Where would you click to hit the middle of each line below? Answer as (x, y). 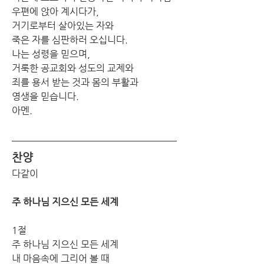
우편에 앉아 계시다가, (55, 11)
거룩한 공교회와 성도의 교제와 (73, 68)
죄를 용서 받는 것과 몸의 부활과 (75, 82)
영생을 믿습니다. (45, 96)
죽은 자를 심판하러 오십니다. (70, 39)
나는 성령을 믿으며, (51, 54)
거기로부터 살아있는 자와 (63, 25)
